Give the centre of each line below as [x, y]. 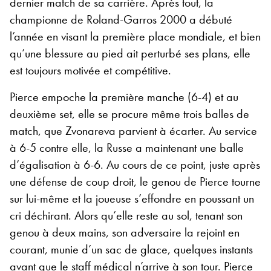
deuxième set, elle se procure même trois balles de [129, 113]
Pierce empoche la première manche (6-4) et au [124, 96]
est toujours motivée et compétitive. [90, 70]
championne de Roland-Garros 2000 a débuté [121, 19]
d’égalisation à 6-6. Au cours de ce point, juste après [135, 164]
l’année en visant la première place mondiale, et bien [135, 36]
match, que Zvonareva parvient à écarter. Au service [133, 130]
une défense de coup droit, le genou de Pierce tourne [135, 181]
